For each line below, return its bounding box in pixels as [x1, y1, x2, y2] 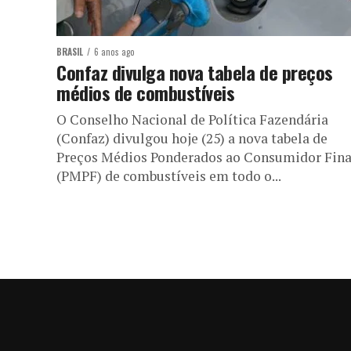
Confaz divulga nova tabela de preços [56, 58, 333, 86]
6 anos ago [94, 45, 135, 58]
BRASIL [56, 45, 83, 58]
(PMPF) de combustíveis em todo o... [56, 167, 281, 185]
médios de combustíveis [56, 78, 235, 107]
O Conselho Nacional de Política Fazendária [56, 110, 328, 128]
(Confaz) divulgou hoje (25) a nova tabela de [56, 129, 327, 147]
